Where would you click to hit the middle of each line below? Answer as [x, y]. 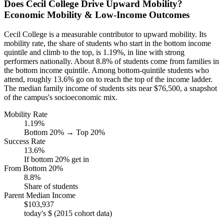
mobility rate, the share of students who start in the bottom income [107, 43]
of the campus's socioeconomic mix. [61, 97]
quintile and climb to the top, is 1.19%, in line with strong [94, 52]
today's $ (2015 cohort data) [68, 213]
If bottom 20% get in [56, 159]
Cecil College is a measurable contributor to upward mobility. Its [105, 34]
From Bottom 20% [33, 168]
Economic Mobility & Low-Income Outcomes [97, 15]
